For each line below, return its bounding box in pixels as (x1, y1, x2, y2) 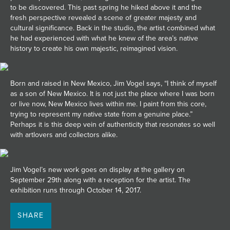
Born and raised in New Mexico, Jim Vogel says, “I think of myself (10, 79, 217, 88)
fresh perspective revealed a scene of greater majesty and (10, 13, 197, 22)
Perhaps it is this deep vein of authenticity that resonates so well (10, 120, 215, 129)
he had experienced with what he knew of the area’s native (10, 34, 198, 43)
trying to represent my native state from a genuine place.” (10, 110, 193, 119)
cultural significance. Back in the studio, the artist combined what (10, 24, 215, 32)
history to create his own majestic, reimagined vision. (10, 44, 178, 53)
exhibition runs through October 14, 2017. (10, 186, 141, 195)
